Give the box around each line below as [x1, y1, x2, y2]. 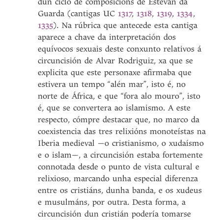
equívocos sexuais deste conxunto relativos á [38, 44, 202, 54]
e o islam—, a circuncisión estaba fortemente [38, 150, 203, 160]
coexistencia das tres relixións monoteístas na [38, 127, 206, 136]
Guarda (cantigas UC [38, 9, 118, 18]
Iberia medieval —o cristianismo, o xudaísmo [38, 138, 204, 148]
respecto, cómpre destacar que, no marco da [38, 115, 200, 124]
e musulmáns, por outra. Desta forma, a [38, 197, 186, 207]
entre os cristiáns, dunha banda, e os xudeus [38, 186, 202, 195]
